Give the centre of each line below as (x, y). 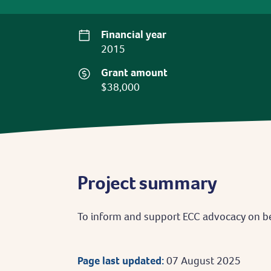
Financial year (134, 34)
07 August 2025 (203, 260)
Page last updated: (120, 260)
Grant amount (134, 72)
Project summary (147, 183)
